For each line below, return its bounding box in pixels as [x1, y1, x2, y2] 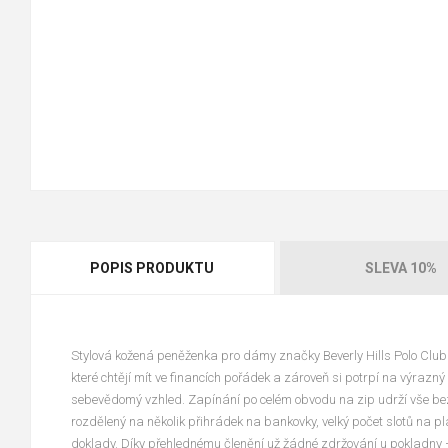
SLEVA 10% [364, 260, 437, 276]
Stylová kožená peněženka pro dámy [71, 348, 279, 363]
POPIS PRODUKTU [90, 260, 215, 276]
